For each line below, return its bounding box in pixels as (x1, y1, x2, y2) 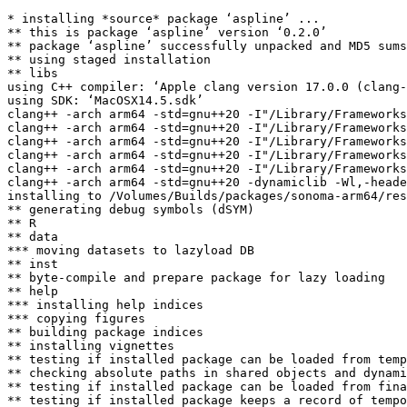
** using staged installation (7, 53, 211, 66)
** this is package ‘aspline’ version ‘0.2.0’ (7, 25, 327, 39)
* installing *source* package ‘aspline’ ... (7, 12, 320, 25)
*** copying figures (7, 312, 145, 325)
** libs (7, 66, 58, 80)
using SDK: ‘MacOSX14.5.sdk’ (7, 94, 203, 107)
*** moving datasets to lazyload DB (7, 243, 254, 257)
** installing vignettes (7, 339, 174, 352)
